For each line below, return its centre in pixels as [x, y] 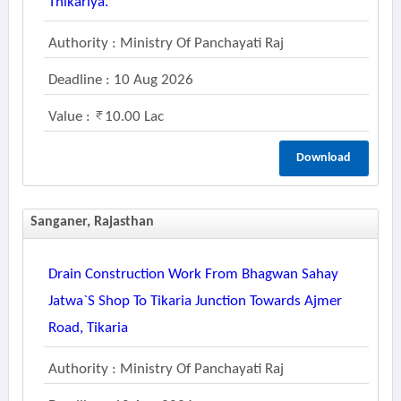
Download [324, 158]
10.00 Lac [134, 117]
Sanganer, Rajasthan [92, 222]
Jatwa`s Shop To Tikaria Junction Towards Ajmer [195, 301]
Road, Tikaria [88, 328]
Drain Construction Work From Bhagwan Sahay [193, 274]
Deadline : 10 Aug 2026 [120, 80]
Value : [71, 117]
